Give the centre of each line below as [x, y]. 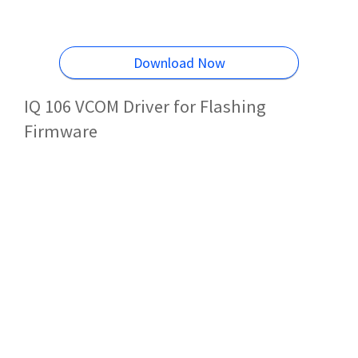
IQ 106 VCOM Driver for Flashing [145, 106]
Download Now [179, 63]
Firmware [61, 131]
